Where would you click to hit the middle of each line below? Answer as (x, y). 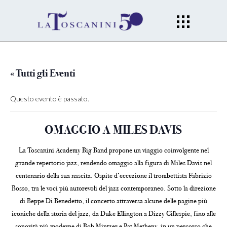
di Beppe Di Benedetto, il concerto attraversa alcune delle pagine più (113, 201)
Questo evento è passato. (50, 99)
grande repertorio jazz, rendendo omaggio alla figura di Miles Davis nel (113, 163)
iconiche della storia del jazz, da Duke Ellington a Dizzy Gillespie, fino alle (113, 214)
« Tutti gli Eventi (43, 73)
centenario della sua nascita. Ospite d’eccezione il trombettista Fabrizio (113, 176)
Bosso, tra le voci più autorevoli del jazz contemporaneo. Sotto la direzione (113, 188)
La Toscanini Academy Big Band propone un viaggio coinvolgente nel (113, 150)
